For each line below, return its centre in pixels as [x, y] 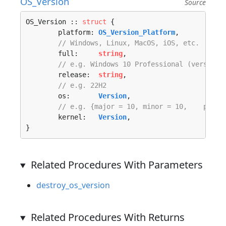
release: [78, 75]
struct [94, 22]
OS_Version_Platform [137, 32]
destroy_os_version [73, 185]
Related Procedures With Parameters [117, 165]
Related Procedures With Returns [107, 217]
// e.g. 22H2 [82, 85]
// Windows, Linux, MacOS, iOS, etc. [129, 43]
